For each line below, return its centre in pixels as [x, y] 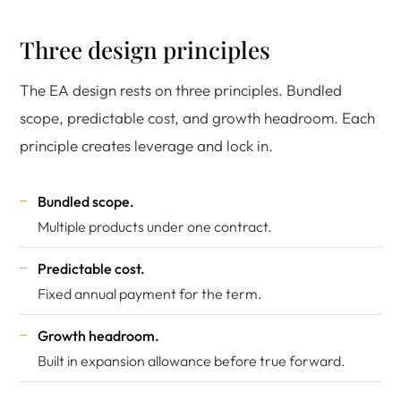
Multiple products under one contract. [155, 226]
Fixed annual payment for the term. [150, 294]
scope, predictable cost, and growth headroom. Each [197, 118]
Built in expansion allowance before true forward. [192, 361]
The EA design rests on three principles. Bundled [181, 90]
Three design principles [145, 50]
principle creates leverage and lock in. [146, 145]
